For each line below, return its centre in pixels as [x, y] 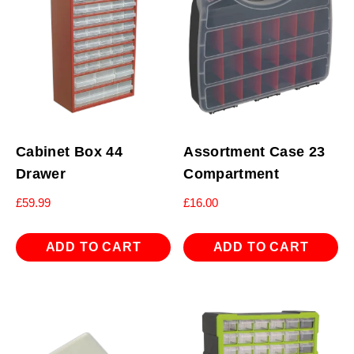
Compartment [232, 174]
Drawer [41, 174]
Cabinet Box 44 [70, 152]
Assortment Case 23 [254, 152]
